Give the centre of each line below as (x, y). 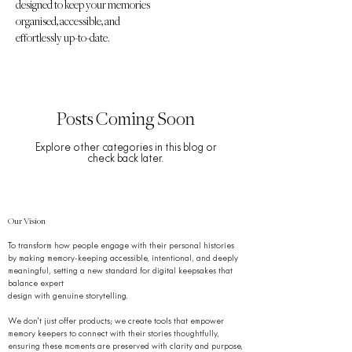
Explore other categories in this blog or (126, 148)
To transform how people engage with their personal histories (121, 246)
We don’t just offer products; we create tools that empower (116, 322)
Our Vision (27, 222)
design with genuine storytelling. (68, 297)
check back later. (126, 159)
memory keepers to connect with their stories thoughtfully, (114, 334)
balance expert (36, 284)
